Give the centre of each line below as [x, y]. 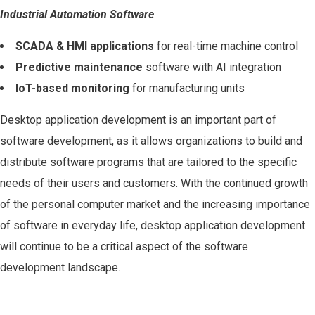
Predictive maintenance [79, 67]
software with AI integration [212, 67]
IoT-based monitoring [72, 88]
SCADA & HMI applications [85, 46]
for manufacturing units [187, 88]
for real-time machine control [226, 46]
